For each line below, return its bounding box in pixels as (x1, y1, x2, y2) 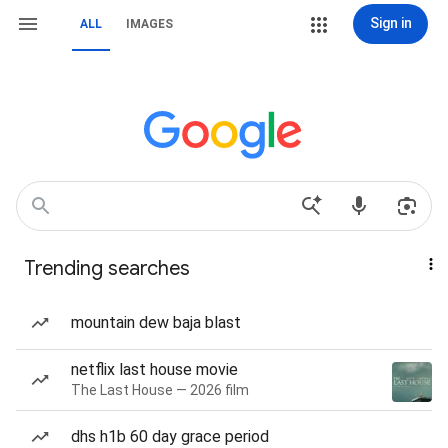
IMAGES (126, 17, 173, 31)
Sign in (369, 15, 412, 31)
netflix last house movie (71, 360, 238, 379)
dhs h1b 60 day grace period (71, 427, 269, 446)
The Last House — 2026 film (71, 382, 249, 398)
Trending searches (24, 256, 190, 281)
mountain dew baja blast (71, 313, 241, 332)
